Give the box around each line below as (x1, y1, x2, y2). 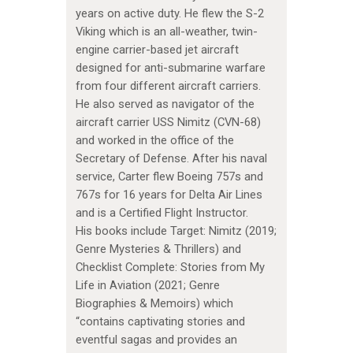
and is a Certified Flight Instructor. (75, 206, 248, 221)
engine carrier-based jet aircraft (75, 43, 239, 58)
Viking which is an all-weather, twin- (75, 24, 258, 39)
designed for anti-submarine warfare (75, 61, 266, 76)
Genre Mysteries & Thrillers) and (75, 242, 241, 257)
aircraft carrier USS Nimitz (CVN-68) (75, 115, 261, 130)
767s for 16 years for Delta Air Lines (75, 188, 262, 203)
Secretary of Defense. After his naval (75, 151, 267, 166)
